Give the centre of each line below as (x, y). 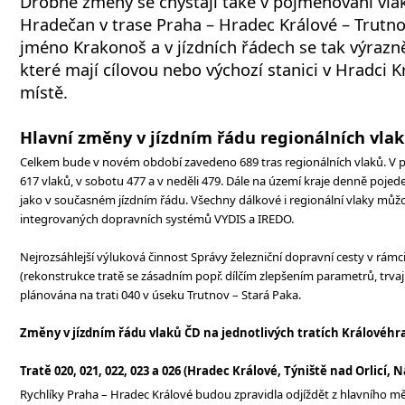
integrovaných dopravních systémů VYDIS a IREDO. (157, 219)
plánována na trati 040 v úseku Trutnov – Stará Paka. (160, 295)
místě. (44, 92)
